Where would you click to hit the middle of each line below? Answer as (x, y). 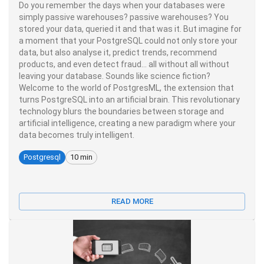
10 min (81, 157)
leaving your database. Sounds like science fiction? (115, 76)
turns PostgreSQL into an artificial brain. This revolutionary (129, 99)
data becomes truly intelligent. (77, 135)
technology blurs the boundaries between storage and (121, 111)
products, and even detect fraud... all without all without (124, 64)
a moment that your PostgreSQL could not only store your (128, 40)
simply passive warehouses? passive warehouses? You (124, 17)
